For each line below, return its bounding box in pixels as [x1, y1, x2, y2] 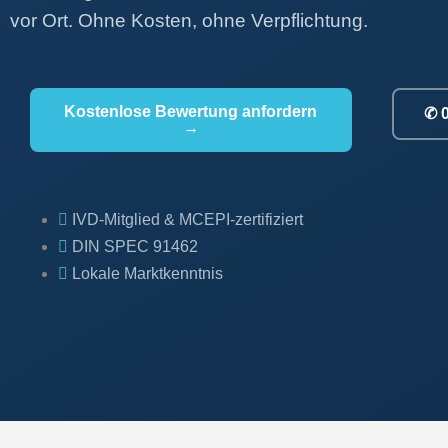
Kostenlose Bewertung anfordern [64, 103, 318, 120]
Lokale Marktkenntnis [72, 265, 223, 282]
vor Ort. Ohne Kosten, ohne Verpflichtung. [10, 10, 368, 31]
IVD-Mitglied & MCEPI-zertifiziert [72, 211, 303, 228]
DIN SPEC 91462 [72, 238, 198, 255]
